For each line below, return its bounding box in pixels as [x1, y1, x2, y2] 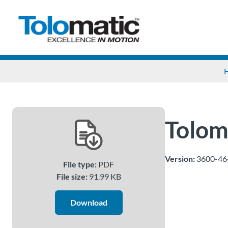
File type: [63, 159, 97, 169]
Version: [165, 154, 195, 163]
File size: [56, 172, 88, 181]
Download [70, 197, 107, 207]
